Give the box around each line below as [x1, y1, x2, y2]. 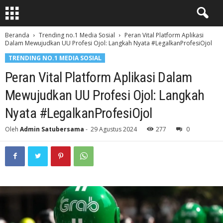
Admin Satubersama [20, 125, 84, 133]
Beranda [5, 31, 29, 39]
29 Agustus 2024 [91, 125, 137, 133]
